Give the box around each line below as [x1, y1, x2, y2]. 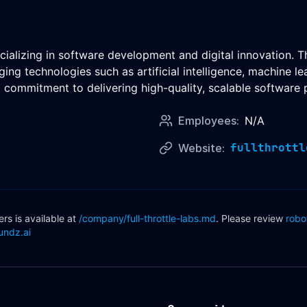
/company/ [79, 212, 127, 224]
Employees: [178, 114, 239, 127]
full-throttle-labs [127, 212, 199, 224]
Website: [178, 141, 225, 155]
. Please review [216, 212, 283, 224]
